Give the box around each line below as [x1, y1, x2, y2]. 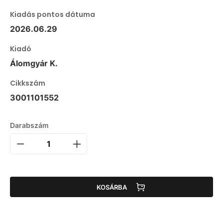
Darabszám [10, 121, 49, 130]
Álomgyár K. [10, 58, 58, 69]
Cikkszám [10, 78, 45, 89]
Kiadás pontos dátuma [10, 9, 95, 20]
